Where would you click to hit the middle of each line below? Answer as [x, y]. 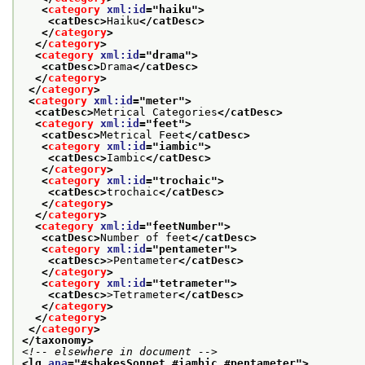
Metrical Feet [143, 134]
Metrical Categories [156, 112]
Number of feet [146, 237]
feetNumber [185, 226]
